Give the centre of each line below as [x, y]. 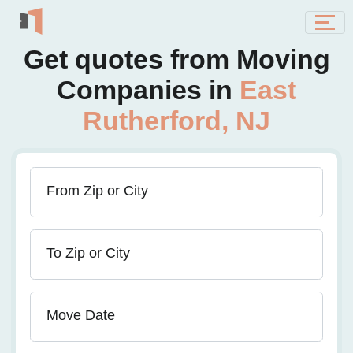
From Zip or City [97, 191]
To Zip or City [88, 253]
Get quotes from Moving [176, 59]
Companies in [148, 90]
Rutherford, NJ [176, 121]
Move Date [81, 315]
